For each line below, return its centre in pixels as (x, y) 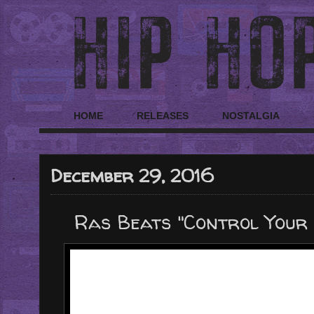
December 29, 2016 (132, 175)
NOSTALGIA (251, 116)
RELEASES (163, 116)
